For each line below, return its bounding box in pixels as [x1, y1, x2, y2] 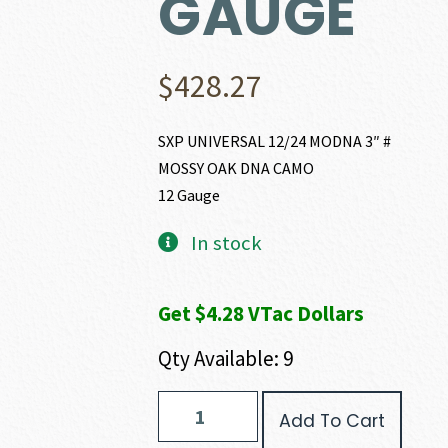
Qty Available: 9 [158, 345, 294, 372]
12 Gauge [158, 185, 221, 205]
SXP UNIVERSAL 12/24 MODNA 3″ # [158, 131, 392, 151]
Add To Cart [279, 409, 386, 433]
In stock [190, 230, 262, 256]
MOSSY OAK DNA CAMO [158, 158, 315, 178]
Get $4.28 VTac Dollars [158, 300, 365, 327]
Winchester [157, 391, 226, 409]
